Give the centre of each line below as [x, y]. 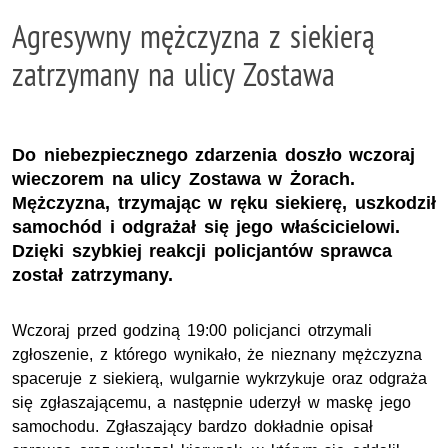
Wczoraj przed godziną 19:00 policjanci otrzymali [192, 330]
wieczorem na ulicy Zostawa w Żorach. [183, 178]
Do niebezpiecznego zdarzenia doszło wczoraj [214, 154]
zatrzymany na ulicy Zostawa [173, 74]
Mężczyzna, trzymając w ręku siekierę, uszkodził [224, 202]
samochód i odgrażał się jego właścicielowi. [206, 226]
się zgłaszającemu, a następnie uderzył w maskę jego [211, 402]
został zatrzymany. [92, 274]
